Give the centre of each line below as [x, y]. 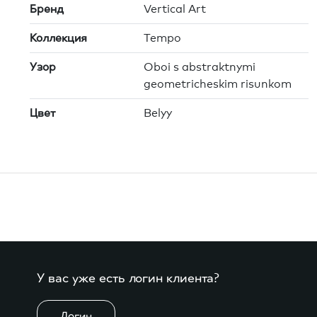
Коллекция [58, 39]
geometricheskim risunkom [218, 85]
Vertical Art [175, 10]
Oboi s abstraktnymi [200, 68]
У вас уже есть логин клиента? [128, 279]
